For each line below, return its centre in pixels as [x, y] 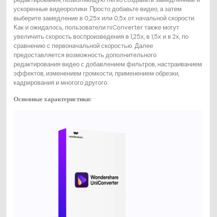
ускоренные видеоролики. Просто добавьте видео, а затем [97, 9]
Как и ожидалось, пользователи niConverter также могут [96, 27]
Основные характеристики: [52, 99]
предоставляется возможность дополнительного [85, 55]
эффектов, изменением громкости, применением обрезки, [96, 73]
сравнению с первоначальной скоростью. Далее [83, 46]
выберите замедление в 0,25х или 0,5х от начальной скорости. [104, 18]
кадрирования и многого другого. [61, 82]
